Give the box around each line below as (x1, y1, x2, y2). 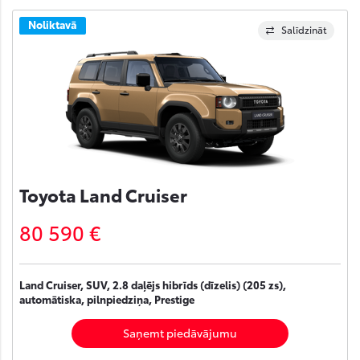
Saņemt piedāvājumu (123, 324, 237, 341)
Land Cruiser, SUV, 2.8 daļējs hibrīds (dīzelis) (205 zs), (19, 277, 286, 292)
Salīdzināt (281, 22, 327, 36)
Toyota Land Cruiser (19, 182, 187, 207)
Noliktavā (28, 17, 77, 32)
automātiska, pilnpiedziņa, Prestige (19, 292, 194, 306)
